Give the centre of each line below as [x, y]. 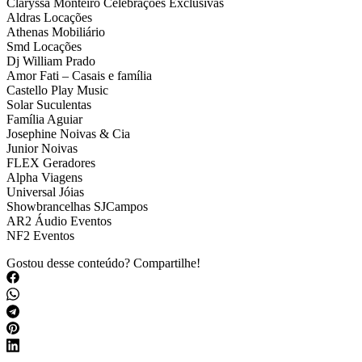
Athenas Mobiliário [56, 32]
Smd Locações [44, 47]
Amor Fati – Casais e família [79, 76]
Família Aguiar [44, 120]
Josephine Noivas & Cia [68, 134]
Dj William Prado [51, 61]
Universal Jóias [45, 192]
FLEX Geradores [51, 163]
